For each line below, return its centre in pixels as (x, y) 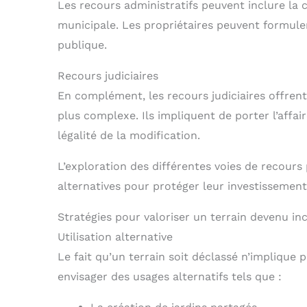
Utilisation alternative (115, 237)
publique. (82, 45)
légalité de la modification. (129, 136)
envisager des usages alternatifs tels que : (170, 277)
